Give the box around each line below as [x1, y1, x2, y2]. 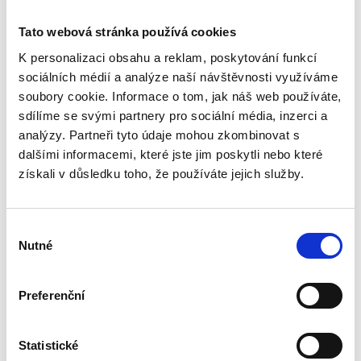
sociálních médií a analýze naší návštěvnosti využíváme [19, 69, 338, 84]
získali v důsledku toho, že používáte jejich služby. [19, 166, 304, 180]
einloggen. [151, 31, 210, 49]
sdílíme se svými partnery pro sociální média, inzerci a [19, 108, 328, 122]
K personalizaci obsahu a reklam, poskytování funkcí [19, 50, 317, 64]
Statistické [19, 338, 79, 352]
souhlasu [6, 241, 54, 255]
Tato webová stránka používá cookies [19, 25, 236, 39]
